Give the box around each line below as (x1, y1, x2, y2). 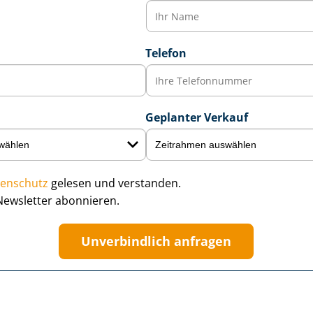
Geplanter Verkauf (145, 110, 248, 125)
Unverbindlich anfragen (81, 233, 232, 249)
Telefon (145, 45, 187, 61)
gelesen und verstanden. (48, 175, 181, 191)
